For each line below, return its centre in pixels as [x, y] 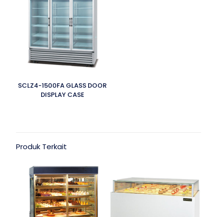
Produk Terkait [41, 147]
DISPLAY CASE [62, 95]
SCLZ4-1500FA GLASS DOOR [62, 85]
